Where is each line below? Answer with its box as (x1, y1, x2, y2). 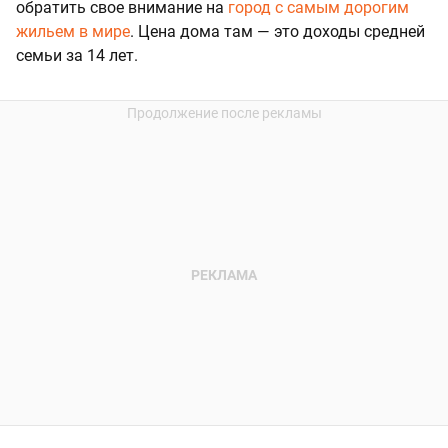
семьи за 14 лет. (16, 46, 138, 66)
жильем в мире (16, 22, 130, 42)
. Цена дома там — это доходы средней (130, 22, 425, 42)
